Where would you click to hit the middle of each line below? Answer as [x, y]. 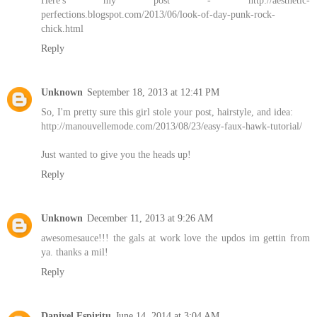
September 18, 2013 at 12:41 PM [153, 92]
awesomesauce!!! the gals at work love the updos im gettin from [175, 237]
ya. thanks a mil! [75, 252]
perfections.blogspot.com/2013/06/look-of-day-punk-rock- [158, 14]
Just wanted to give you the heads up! [116, 154]
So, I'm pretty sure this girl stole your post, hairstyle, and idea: [167, 111]
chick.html [62, 28]
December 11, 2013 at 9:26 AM [150, 218]
